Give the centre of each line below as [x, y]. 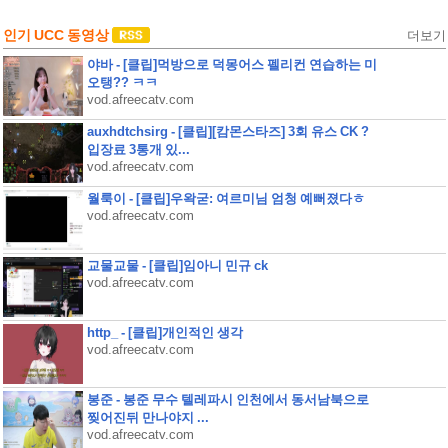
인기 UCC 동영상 [55, 35]
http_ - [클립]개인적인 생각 [164, 332]
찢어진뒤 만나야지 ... [147, 417]
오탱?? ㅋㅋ [122, 82]
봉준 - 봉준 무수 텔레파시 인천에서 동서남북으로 [227, 399]
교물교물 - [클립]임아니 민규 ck [177, 265]
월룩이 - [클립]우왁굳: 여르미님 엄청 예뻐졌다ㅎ [225, 198]
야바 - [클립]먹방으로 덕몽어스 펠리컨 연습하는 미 [231, 64]
